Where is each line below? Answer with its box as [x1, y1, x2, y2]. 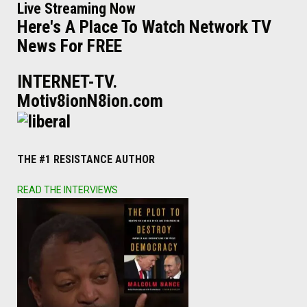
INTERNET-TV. [17, 71, 117, 92]
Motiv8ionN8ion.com [17, 90, 163, 111]
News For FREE [17, 35, 122, 56]
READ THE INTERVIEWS [17, 184, 118, 195]
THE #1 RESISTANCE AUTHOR [17, 152, 155, 166]
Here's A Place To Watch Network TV [17, 16, 271, 37]
